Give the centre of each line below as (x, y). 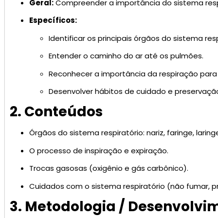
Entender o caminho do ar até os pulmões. (126, 56)
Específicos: (53, 20)
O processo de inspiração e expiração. (99, 150)
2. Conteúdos (56, 112)
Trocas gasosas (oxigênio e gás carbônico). (109, 168)
